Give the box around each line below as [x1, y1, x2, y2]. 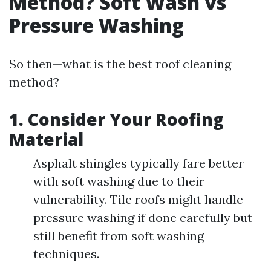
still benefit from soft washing [33, 228, 204, 243]
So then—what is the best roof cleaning [9, 56, 231, 71]
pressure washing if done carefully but [33, 210, 252, 225]
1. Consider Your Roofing [9, 108, 224, 131]
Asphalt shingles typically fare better [33, 155, 244, 171]
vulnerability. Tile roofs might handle [33, 192, 243, 207]
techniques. [33, 246, 99, 261]
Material [9, 128, 83, 151]
